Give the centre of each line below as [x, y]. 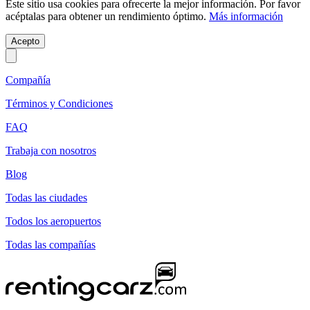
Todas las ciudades [46, 197]
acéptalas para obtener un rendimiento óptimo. [107, 16]
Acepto [25, 41]
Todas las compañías [51, 244]
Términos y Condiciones [59, 103]
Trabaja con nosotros [51, 150]
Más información [246, 16]
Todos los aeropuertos [53, 221]
